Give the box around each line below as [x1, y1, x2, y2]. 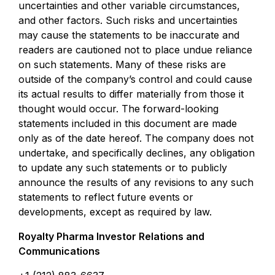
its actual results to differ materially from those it [18, 88, 244, 100]
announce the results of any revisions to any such [18, 176, 254, 188]
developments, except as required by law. [18, 206, 212, 218]
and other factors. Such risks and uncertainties [18, 14, 238, 26]
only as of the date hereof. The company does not [18, 132, 254, 144]
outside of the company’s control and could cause [18, 73, 252, 85]
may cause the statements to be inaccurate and [18, 29, 239, 41]
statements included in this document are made [18, 117, 237, 130]
